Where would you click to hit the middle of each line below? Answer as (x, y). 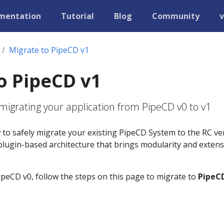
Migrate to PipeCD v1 (49, 50)
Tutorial (77, 16)
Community (176, 16)
